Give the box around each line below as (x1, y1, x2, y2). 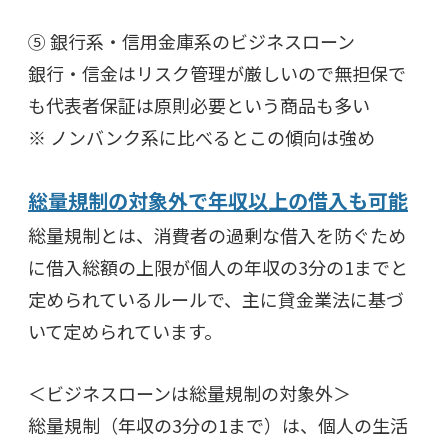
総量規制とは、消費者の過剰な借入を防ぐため (28, 221, 406, 248)
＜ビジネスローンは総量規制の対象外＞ (28, 379, 351, 406)
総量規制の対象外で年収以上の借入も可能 (28, 185, 408, 215)
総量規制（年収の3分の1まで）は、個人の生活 (28, 411, 408, 438)
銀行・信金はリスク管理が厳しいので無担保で (28, 59, 406, 86)
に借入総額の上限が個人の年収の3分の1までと (28, 253, 408, 280)
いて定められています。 (28, 317, 222, 344)
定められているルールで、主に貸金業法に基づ (28, 285, 404, 312)
